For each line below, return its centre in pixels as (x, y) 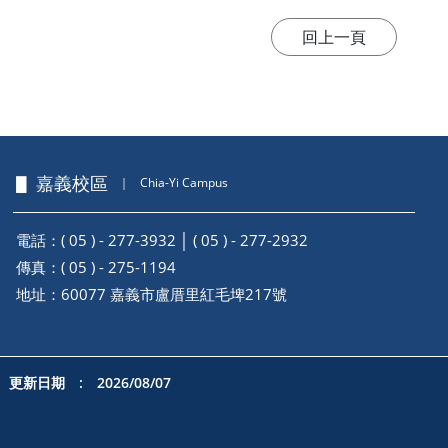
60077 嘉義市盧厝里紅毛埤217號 (173, 293)
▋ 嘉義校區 (60, 182)
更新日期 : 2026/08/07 (90, 383)
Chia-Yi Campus (184, 183)
